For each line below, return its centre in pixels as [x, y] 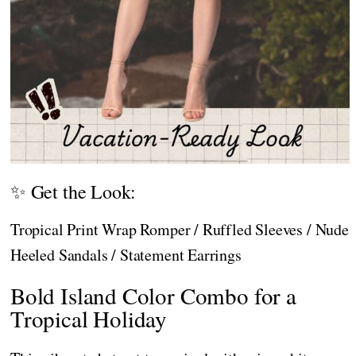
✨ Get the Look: [74, 192]
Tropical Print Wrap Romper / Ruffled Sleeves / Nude [180, 230]
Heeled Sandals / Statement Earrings [126, 255]
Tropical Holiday [89, 319]
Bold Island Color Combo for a [153, 296]
